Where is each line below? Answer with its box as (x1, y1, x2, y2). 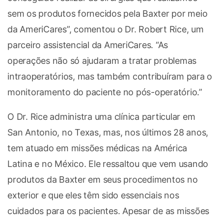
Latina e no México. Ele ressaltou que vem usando (7, 158, 208, 169)
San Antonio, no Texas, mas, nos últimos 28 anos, (7, 127, 208, 137)
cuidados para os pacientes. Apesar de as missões (7, 205, 209, 216)
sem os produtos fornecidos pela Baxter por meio (7, 8, 208, 19)
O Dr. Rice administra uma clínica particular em (7, 111, 195, 122)
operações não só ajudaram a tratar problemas (7, 55, 196, 66)
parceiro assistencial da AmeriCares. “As (7, 39, 168, 50)
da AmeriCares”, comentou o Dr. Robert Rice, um (7, 24, 204, 34)
